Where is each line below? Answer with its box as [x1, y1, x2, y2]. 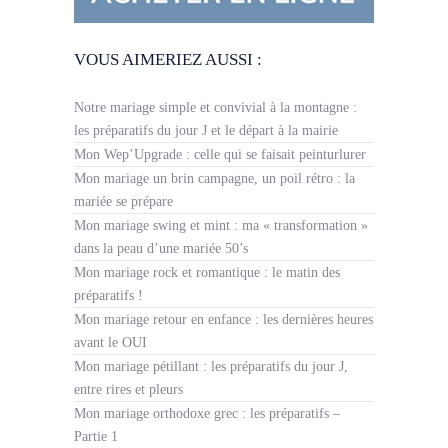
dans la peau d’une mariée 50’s [74, 241, 248, 257]
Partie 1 [74, 429, 118, 445]
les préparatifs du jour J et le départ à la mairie [74, 123, 338, 139]
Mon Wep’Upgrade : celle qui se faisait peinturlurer [74, 147, 366, 163]
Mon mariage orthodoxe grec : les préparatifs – [74, 406, 340, 422]
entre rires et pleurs [74, 382, 183, 398]
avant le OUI [74, 335, 147, 351]
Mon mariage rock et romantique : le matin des [74, 265, 340, 281]
